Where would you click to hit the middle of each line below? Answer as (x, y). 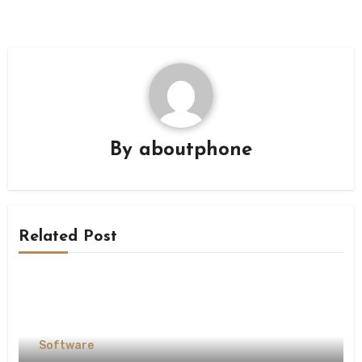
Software (66, 345)
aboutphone (196, 151)
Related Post (67, 236)
